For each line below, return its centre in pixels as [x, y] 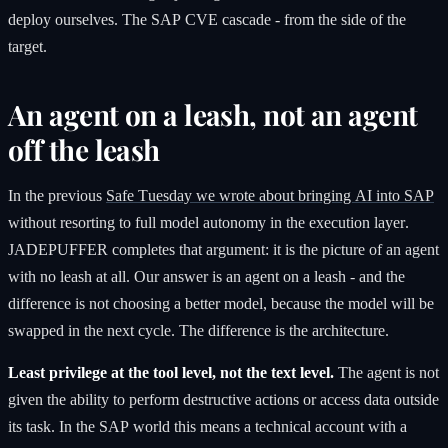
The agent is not [386, 373]
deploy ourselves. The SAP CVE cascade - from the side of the [207, 19]
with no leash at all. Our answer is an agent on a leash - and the [206, 277]
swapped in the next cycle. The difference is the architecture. [198, 331]
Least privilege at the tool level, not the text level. [171, 373]
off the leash [84, 150]
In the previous [57, 196]
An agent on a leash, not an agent [213, 115]
